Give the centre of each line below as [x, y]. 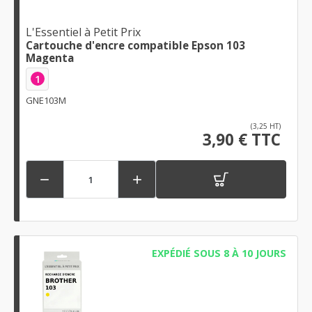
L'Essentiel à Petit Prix [83, 32]
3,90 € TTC [242, 140]
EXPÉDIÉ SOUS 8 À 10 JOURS [219, 253]
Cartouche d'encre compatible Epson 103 [135, 45]
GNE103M [46, 101]
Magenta [50, 57]
